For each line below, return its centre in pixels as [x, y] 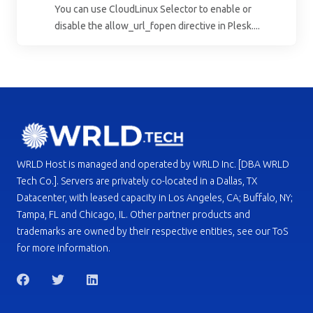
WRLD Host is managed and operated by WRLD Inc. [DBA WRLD [153, 165]
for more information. [64, 248]
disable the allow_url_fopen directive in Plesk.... [157, 26]
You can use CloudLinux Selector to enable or [153, 9]
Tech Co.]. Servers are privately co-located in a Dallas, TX [137, 181]
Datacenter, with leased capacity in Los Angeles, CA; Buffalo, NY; [155, 198]
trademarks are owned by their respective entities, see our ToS [152, 232]
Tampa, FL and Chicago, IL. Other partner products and [133, 215]
